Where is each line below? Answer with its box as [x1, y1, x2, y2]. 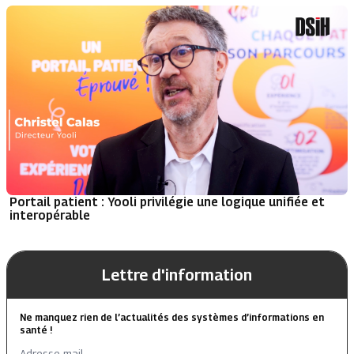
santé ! [20, 324, 52, 337]
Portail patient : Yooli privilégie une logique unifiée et [9, 194, 325, 209]
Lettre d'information [102, 265, 252, 285]
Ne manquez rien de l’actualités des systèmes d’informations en [20, 311, 324, 324]
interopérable [9, 208, 90, 223]
